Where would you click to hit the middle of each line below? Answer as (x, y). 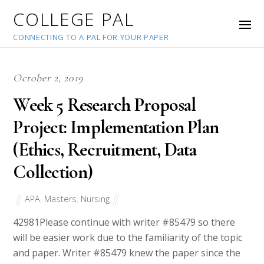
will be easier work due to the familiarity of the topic (128, 238)
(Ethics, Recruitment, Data (105, 150)
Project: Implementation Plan (116, 127)
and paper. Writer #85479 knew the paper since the (127, 253)
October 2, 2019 (48, 78)
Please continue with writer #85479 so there (138, 222)
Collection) (53, 172)
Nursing (95, 199)
